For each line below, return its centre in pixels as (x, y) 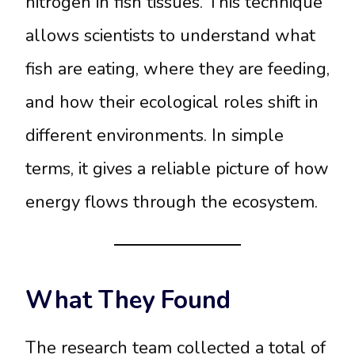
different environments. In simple (155, 135)
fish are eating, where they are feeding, (177, 69)
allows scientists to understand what (170, 35)
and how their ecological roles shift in (172, 102)
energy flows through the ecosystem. (172, 202)
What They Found (128, 301)
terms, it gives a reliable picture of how (177, 168)
